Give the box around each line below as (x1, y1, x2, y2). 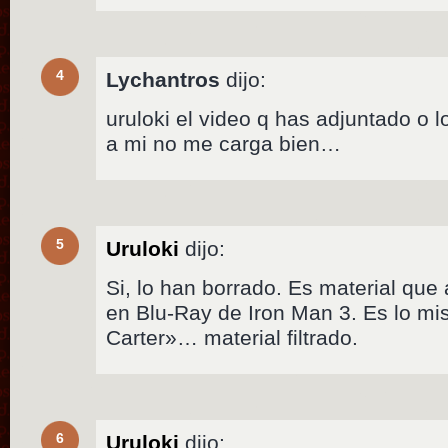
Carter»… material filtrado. (106, 326, 359, 350)
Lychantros (106, 68, 221, 92)
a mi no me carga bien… (106, 132, 342, 156)
